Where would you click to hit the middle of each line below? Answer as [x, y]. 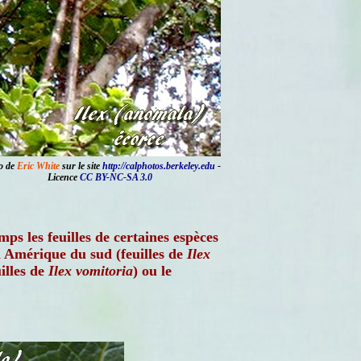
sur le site [81, 166]
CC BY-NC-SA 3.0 [116, 177]
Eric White [38, 166]
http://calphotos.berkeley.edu [158, 166]
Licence [64, 177]
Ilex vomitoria [91, 271]
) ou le [152, 271]
